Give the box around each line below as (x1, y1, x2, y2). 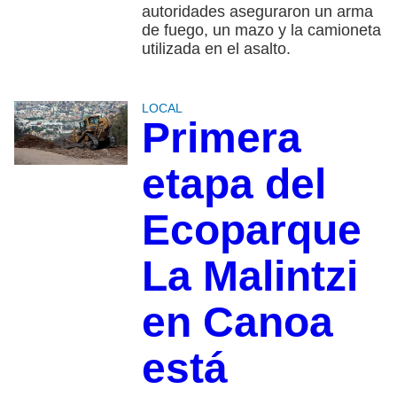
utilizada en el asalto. (141, 40, 291, 58)
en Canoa (141, 299, 333, 346)
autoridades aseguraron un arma (141, 3, 373, 21)
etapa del (141, 160, 326, 208)
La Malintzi (141, 253, 358, 300)
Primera (141, 114, 301, 162)
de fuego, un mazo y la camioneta (141, 21, 381, 40)
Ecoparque (141, 206, 362, 254)
